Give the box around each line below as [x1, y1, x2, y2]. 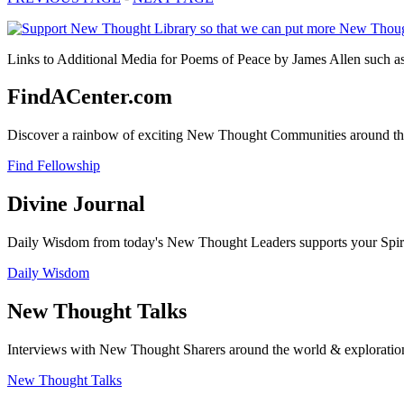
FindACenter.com [7, 85, 172, 109]
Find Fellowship [7, 158, 100, 174]
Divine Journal [7, 192, 145, 216]
